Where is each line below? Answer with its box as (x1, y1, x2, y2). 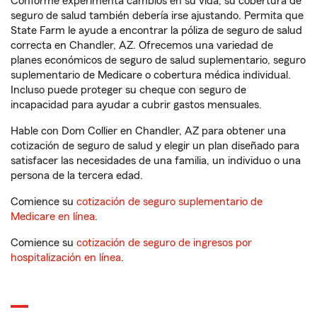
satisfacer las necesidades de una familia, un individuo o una (11, 155, 301, 166)
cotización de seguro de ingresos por (76, 237, 252, 248)
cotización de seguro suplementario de (76, 196, 263, 207)
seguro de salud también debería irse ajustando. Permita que (11, 10, 304, 21)
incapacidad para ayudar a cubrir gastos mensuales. (11, 99, 262, 110)
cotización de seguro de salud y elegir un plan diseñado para (11, 140, 299, 151)
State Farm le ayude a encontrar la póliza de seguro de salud (11, 25, 302, 36)
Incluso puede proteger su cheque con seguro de (11, 84, 246, 96)
